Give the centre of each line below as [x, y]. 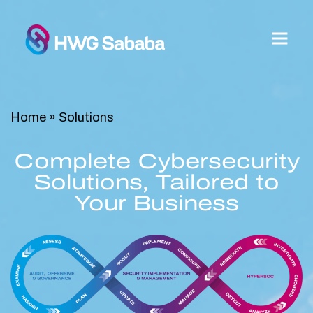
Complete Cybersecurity [156, 161]
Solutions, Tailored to [156, 182]
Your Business [156, 203]
